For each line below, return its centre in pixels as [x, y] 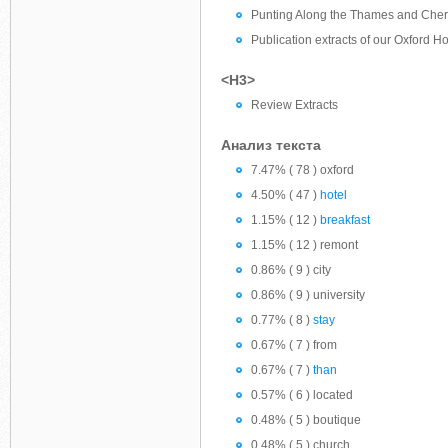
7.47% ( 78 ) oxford [302, 170]
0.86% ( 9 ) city [291, 270]
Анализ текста [271, 145]
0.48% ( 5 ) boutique [306, 420]
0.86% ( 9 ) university [308, 295]
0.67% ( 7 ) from [294, 345]
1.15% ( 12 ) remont [304, 245]
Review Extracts [294, 105]
